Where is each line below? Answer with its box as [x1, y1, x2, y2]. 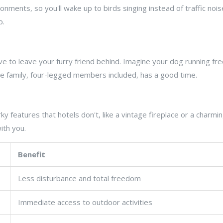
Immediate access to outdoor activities [18, 197, 152, 208]
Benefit [18, 149, 45, 160]
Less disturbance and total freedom [18, 173, 141, 184]
